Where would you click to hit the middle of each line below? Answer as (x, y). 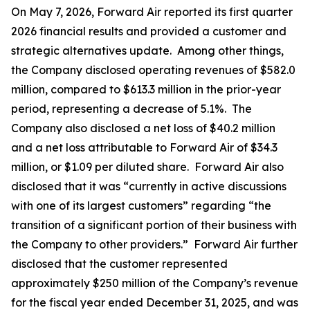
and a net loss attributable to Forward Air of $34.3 (144, 147)
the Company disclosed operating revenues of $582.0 (153, 70)
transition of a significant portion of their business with (154, 225)
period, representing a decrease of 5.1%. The (131, 109)
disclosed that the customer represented (119, 264)
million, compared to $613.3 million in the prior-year (146, 89)
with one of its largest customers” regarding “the (141, 206)
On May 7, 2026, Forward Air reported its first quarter (152, 12)
